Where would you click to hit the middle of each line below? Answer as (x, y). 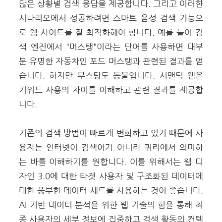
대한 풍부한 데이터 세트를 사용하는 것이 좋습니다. (111, 190)
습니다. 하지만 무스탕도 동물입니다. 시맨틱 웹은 (111, 75)
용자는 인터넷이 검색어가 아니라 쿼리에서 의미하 (111, 147)
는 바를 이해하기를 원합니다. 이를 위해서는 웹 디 (111, 162)
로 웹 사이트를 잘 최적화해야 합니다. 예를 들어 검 (111, 32)
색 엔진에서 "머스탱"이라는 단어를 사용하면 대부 (111, 47)
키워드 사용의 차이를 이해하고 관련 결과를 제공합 (111, 90)
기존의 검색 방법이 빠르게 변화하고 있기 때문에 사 (111, 133)
